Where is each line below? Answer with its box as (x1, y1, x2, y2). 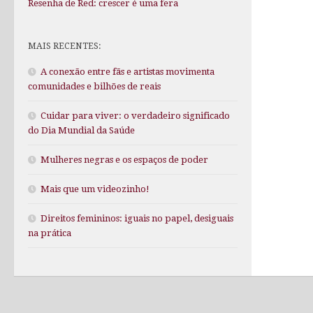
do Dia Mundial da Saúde (28, 125, 135, 136)
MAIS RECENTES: (28, 41, 101, 52)
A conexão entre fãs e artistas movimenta (41, 66, 214, 78)
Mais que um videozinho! (41, 184, 150, 195)
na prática (28, 228, 71, 239)
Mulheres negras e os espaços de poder (41, 154, 208, 166)
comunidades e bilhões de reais (28, 81, 161, 92)
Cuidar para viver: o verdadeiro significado (41, 110, 230, 122)
